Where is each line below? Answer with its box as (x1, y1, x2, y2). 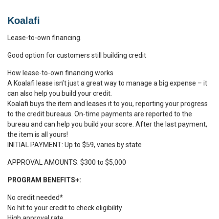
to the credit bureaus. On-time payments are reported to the (7, 110, 192, 118)
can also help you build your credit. (7, 89, 112, 97)
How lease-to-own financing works (7, 69, 113, 77)
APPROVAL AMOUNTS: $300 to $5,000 (7, 158, 126, 166)
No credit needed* (7, 194, 63, 201)
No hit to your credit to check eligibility (7, 204, 122, 212)
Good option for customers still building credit (7, 51, 146, 59)
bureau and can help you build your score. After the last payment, (7, 120, 207, 128)
